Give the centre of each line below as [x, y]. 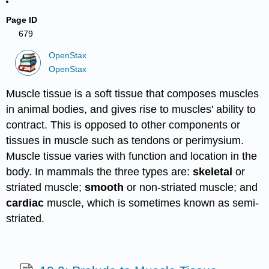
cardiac [27, 203]
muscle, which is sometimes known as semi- [153, 203]
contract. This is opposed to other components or [123, 125]
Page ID [22, 20]
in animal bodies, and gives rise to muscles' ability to [131, 109]
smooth [106, 187]
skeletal [214, 171]
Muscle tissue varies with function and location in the [132, 156]
